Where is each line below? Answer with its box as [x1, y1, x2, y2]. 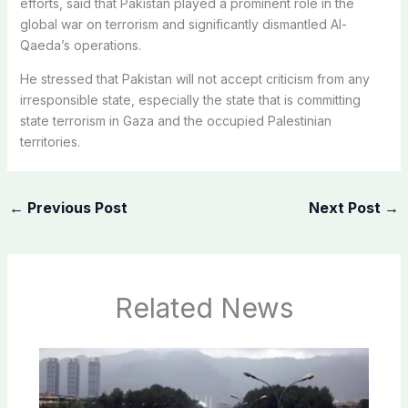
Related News [115, 291, 293, 324]
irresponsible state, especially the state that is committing [19, 92, 361, 108]
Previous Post [23, 199, 127, 218]
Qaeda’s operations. [19, 37, 141, 54]
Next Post [309, 199, 385, 218]
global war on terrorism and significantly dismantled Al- [19, 16, 347, 33]
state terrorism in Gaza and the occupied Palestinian [19, 113, 331, 129]
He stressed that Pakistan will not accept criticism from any [19, 71, 370, 87]
